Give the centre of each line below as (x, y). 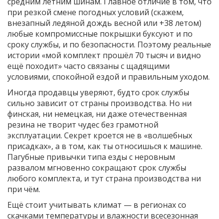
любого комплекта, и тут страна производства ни (104, 179)
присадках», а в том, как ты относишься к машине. (105, 146)
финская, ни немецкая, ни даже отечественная (97, 114)
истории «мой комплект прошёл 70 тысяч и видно (104, 55)
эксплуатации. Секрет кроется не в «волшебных (100, 136)
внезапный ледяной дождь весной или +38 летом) (104, 23)
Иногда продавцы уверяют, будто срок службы (98, 93)
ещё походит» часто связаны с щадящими (88, 66)
